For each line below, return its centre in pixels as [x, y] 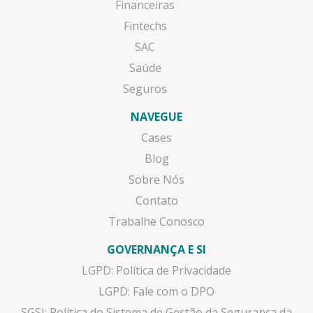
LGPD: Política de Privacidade [156, 270]
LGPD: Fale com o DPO [156, 291]
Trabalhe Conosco [156, 221]
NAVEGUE [156, 116]
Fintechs [145, 26]
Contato [156, 200]
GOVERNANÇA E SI [156, 249]
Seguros [145, 88]
